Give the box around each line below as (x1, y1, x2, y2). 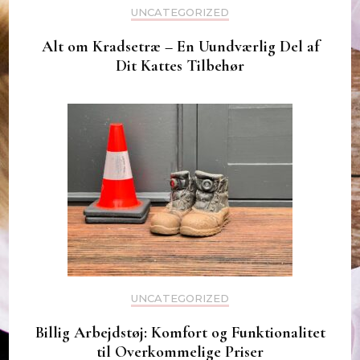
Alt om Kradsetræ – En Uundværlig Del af (41, 37, 319, 57)
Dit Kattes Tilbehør (116, 56, 244, 76)
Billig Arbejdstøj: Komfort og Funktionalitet (35, 323, 325, 343)
